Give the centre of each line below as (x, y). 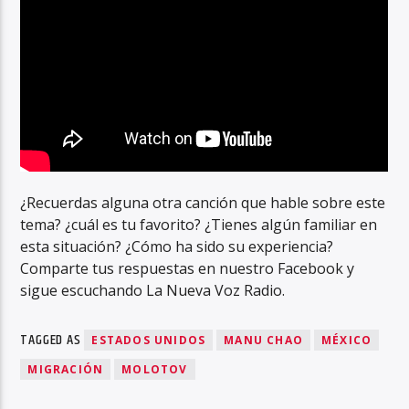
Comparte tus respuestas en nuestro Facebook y (188, 269)
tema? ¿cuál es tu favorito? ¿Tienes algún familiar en (199, 225)
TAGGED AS (52, 340)
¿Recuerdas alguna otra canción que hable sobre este (203, 203)
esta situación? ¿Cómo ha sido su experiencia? (177, 247)
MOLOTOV (155, 369)
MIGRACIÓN (66, 369)
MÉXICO (347, 340)
